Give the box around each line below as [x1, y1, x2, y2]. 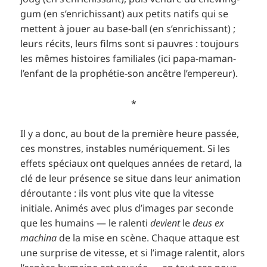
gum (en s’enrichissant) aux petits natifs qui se [20, 7, 229, 21]
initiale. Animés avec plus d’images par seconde [20, 201, 234, 215]
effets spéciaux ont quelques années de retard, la [20, 157, 243, 170]
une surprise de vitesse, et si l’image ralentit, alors [20, 246, 246, 260]
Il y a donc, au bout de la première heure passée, [20, 127, 240, 141]
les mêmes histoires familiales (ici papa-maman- [20, 52, 237, 66]
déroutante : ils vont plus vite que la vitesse [20, 187, 215, 200]
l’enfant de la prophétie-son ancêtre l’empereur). [20, 67, 238, 80]
